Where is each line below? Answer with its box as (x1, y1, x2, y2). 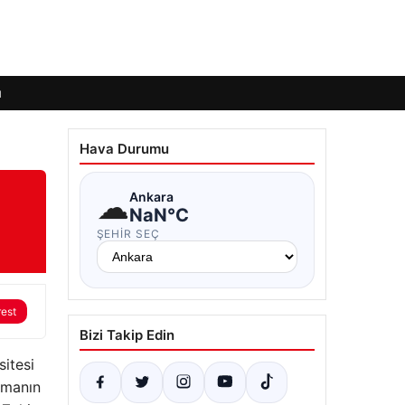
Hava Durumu (79, 140, 169, 157)
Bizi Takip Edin (79, 326, 174, 344)
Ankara (128, 188, 174, 204)
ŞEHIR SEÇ (96, 227, 161, 240)
